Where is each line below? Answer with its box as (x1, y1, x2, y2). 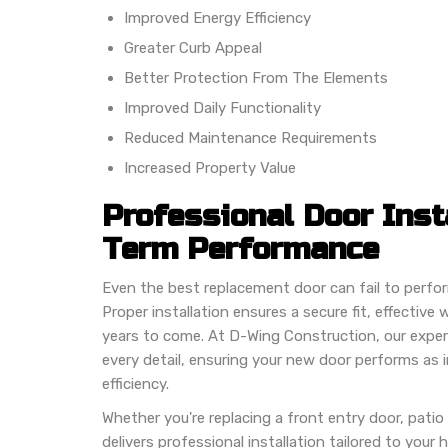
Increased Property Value (124, 158, 296, 177)
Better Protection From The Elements (124, 68, 388, 87)
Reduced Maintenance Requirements (124, 128, 377, 147)
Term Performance (102, 230, 379, 267)
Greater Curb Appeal (124, 38, 262, 57)
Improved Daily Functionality (124, 98, 321, 117)
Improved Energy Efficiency (124, 8, 311, 27)
